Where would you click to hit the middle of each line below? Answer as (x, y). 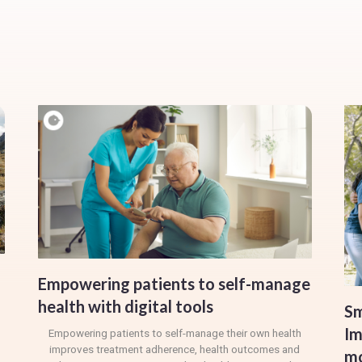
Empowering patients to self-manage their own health (175, 333)
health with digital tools (125, 306)
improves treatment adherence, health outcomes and (175, 349)
